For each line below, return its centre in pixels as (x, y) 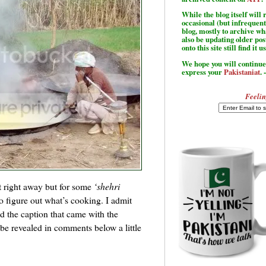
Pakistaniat (242, 72)
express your (203, 72)
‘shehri (107, 186)
